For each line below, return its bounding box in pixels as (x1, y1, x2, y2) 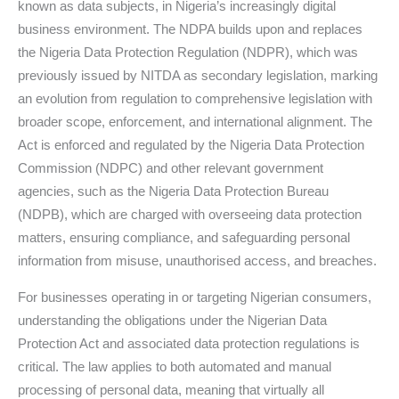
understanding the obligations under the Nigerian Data (18, 312, 327, 328)
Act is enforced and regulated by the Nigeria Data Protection (18, 136, 364, 152)
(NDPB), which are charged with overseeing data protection (18, 206, 362, 222)
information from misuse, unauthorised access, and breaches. (18, 252, 377, 268)
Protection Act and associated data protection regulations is (18, 335, 360, 351)
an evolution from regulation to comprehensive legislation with (18, 90, 372, 106)
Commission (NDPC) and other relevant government (18, 159, 323, 175)
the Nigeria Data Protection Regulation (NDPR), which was (18, 44, 358, 60)
